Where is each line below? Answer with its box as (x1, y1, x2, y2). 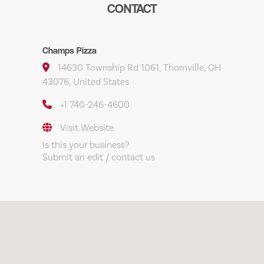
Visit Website (60, 122, 114, 134)
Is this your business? (42, 139, 129, 151)
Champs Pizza (42, 45, 97, 56)
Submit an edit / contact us (42, 151, 155, 163)
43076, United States (42, 76, 129, 88)
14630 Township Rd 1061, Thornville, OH (55, 62, 221, 74)
